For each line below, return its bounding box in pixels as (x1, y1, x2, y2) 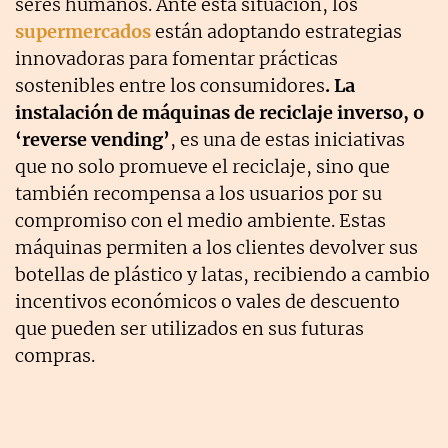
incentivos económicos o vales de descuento (15, 290, 400, 314)
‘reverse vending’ (15, 128, 170, 152)
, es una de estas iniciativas (170, 128, 405, 152)
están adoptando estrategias (151, 20, 402, 44)
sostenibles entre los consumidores (15, 74, 325, 98)
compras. (15, 344, 95, 368)
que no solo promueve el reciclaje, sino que (15, 155, 390, 179)
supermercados (15, 20, 151, 44)
